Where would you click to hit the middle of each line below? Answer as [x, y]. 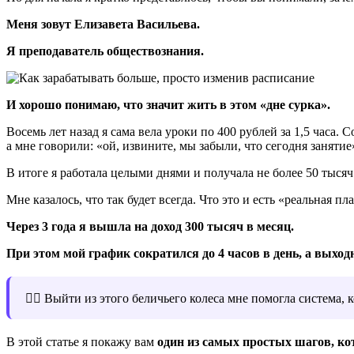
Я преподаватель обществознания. [105, 51]
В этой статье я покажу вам [82, 341]
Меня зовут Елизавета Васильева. [103, 24]
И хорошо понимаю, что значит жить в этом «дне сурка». [168, 104]
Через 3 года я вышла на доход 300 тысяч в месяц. [150, 226]
